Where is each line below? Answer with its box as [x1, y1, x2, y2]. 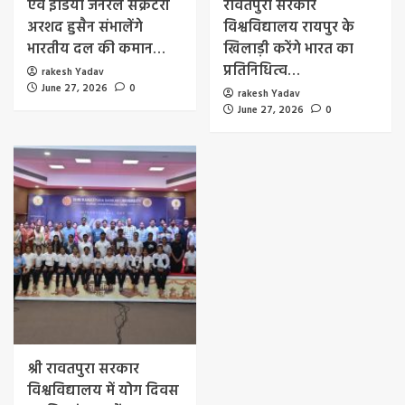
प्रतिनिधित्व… [222, 60, 300, 84]
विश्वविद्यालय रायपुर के [222, 16, 354, 41]
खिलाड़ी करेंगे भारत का [222, 38, 353, 62]
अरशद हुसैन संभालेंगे [27, 16, 143, 41]
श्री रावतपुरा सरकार [27, 358, 139, 382]
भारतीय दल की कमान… [27, 38, 165, 62]
